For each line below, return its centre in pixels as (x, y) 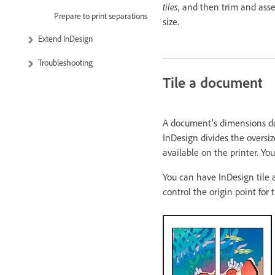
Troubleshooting (65, 62)
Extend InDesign (65, 38)
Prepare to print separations (101, 15)
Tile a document (213, 82)
